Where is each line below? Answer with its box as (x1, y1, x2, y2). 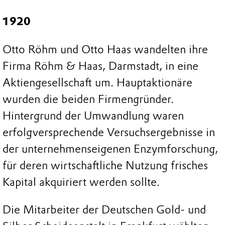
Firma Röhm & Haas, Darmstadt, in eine (3, 59, 198, 73)
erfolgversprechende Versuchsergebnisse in (3, 125, 215, 139)
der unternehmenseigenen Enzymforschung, (3, 142, 218, 156)
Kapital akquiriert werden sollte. (3, 175, 160, 189)
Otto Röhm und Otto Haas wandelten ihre (3, 42, 208, 56)
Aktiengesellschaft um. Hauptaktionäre (3, 75, 192, 89)
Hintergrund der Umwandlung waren (3, 108, 184, 123)
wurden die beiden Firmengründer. (3, 92, 174, 106)
